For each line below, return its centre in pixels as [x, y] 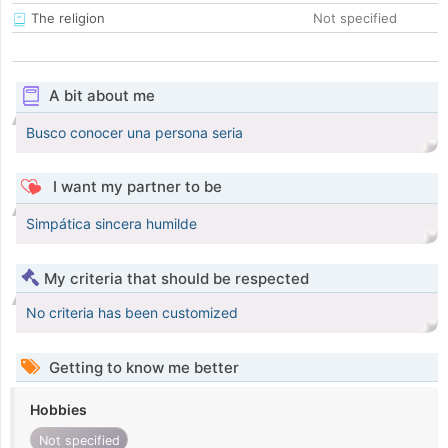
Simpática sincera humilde [111, 224]
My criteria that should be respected [176, 279]
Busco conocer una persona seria [134, 133]
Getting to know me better [142, 368]
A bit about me [101, 96]
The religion [66, 18]
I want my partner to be [135, 187]
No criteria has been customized [132, 313]
